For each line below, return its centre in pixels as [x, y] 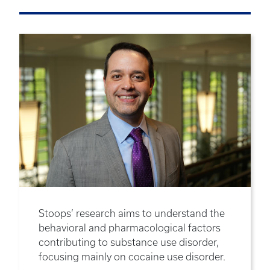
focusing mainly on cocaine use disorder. [132, 257]
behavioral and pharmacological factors [130, 228]
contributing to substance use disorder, [129, 243]
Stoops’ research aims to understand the [132, 214]
